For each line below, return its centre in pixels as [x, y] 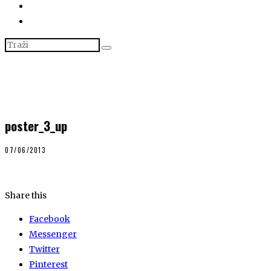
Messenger [53, 234]
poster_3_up [36, 126]
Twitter [44, 249]
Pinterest [48, 264]
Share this [26, 195]
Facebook [50, 219]
